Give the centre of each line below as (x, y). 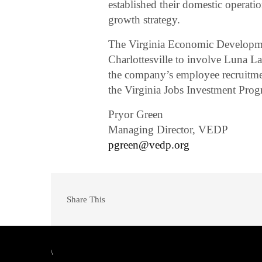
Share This (86, 200)
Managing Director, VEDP (168, 130)
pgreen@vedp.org (149, 145)
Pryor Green (136, 115)
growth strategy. (144, 20)
